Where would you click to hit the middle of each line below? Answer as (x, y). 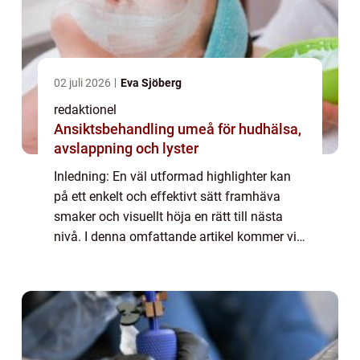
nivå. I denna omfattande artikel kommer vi (175, 236)
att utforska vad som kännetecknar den (165, 256)
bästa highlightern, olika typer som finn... (169, 276)
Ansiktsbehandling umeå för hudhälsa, (136, 129)
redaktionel (85, 109)
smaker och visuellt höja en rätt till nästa (168, 216)
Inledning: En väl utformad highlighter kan (172, 176)
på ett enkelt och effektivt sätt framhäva (167, 196)
